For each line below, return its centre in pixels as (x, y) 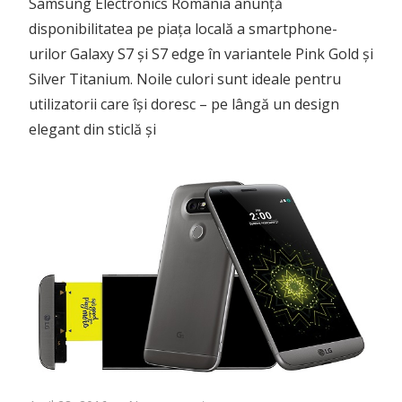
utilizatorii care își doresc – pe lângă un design (184, 104)
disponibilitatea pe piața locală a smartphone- (183, 28)
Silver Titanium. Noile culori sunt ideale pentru (185, 79)
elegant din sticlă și (92, 129)
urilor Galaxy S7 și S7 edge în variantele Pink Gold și (201, 53)
